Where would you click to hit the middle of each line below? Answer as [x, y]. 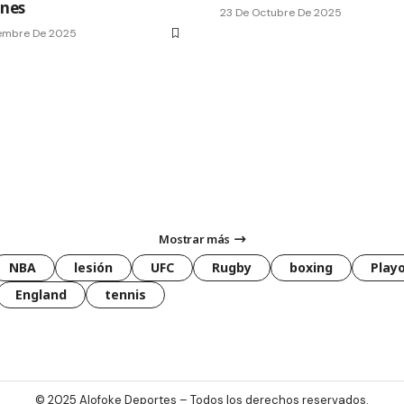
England [41, 294]
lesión [93, 267]
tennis [125, 294]
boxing [311, 267]
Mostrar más [195, 239]
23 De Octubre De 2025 [281, 12]
